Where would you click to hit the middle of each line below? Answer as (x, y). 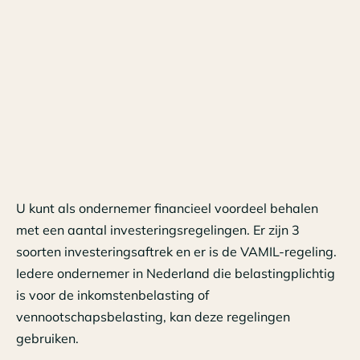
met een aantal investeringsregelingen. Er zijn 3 (158, 230)
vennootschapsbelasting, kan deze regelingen (153, 317)
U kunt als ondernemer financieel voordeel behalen (167, 209)
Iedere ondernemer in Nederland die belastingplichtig (176, 274)
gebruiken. (47, 339)
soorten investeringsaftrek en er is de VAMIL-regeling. (176, 252)
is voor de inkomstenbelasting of (112, 295)
